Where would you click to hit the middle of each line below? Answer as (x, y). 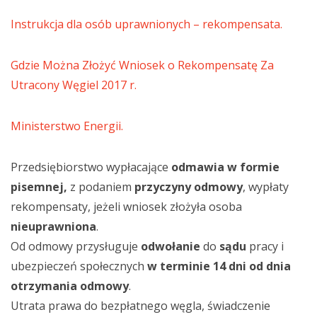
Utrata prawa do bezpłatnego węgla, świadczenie (140, 306)
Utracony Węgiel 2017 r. (74, 85)
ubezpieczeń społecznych (79, 266)
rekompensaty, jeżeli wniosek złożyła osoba (126, 207)
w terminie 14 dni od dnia (219, 266)
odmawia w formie (225, 167)
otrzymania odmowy (70, 286)
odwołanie (171, 246)
